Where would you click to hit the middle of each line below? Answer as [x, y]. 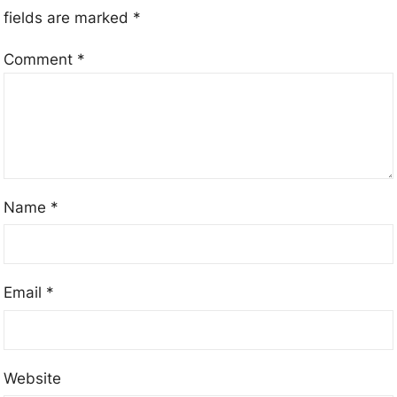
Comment [41, 60]
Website [33, 378]
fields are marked [69, 18]
